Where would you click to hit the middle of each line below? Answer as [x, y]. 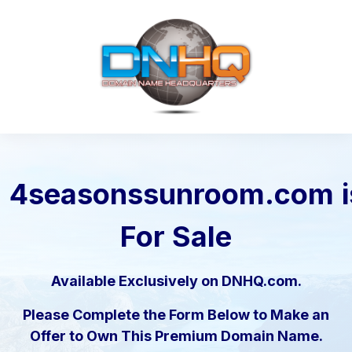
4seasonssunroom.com [172, 194]
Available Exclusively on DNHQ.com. [176, 281]
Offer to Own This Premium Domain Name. [176, 336]
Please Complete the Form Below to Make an [176, 315]
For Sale [176, 237]
